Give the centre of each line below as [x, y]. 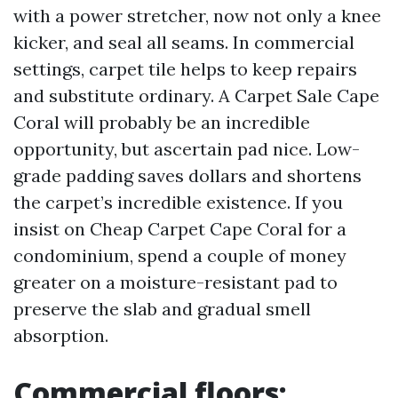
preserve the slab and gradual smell [162, 309]
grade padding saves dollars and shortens [187, 175]
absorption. [61, 335]
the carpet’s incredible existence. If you [178, 202]
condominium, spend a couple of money [180, 255]
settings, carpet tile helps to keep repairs [185, 69]
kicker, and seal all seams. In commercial [184, 42]
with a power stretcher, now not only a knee [197, 16]
